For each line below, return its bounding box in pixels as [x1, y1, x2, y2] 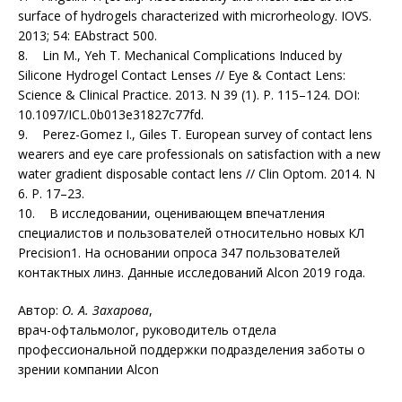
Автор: [18, 301, 62, 319]
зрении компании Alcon [18, 361, 159, 379]
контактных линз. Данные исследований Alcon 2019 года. [18, 264, 365, 282]
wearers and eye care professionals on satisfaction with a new [18, 145, 380, 163]
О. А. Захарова [62, 301, 149, 319]
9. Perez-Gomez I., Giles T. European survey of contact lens [18, 126, 372, 144]
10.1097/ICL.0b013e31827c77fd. [18, 106, 204, 124]
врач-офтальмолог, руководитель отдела [18, 321, 276, 339]
